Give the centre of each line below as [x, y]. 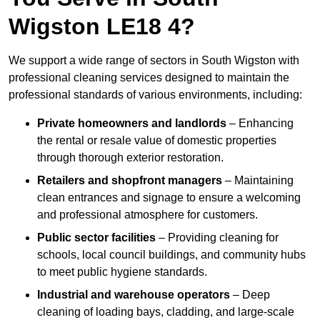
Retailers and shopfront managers [130, 181]
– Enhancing [260, 124]
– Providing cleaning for [217, 238]
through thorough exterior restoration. [130, 158]
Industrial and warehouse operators [134, 295]
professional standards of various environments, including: [155, 95]
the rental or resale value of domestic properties [157, 141]
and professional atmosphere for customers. [147, 215]
